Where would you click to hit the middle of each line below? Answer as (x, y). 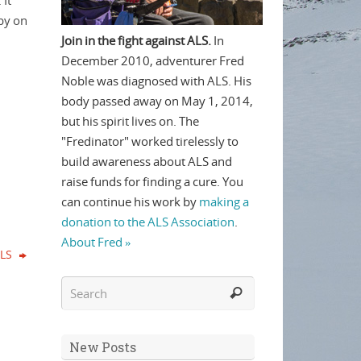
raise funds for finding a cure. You (152, 181)
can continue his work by (130, 201)
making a (224, 201)
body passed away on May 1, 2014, (157, 101)
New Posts (103, 347)
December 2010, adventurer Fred (153, 60)
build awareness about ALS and (147, 161)
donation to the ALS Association (148, 222)
